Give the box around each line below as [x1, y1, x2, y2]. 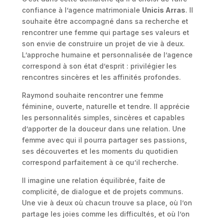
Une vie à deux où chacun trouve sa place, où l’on [21, 199, 192, 207]
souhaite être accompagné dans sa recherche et [21, 17, 188, 26]
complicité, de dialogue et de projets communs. [21, 187, 183, 196]
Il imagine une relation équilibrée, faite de [21, 176, 165, 185]
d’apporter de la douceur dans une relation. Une [21, 125, 186, 133]
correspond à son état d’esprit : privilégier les [21, 62, 177, 71]
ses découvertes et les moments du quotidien [21, 147, 178, 156]
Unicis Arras [142, 6, 185, 15]
